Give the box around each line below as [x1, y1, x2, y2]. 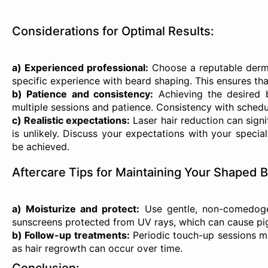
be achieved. [12, 141, 69, 153]
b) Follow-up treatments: [12, 229, 130, 241]
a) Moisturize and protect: [12, 203, 140, 215]
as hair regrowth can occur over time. [12, 242, 182, 254]
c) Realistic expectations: [12, 114, 130, 126]
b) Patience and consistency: [12, 88, 154, 100]
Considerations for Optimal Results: [12, 24, 214, 38]
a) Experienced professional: [12, 62, 149, 74]
